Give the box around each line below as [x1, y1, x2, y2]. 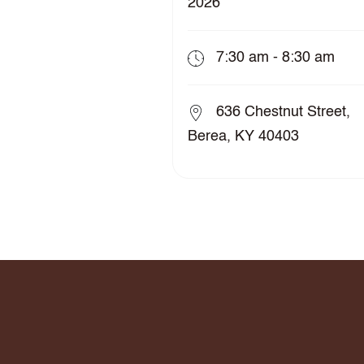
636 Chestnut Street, [211, 105, 350, 120]
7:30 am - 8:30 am [211, 50, 335, 66]
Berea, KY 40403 [187, 129, 299, 145]
